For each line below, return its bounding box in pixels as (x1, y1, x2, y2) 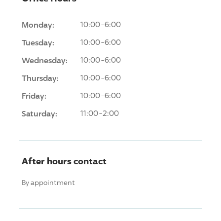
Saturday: (22, 108, 57, 118)
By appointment (22, 178, 75, 186)
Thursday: (22, 73, 59, 83)
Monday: (22, 19, 54, 30)
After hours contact (22, 155, 107, 166)
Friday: (22, 90, 46, 101)
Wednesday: (22, 55, 68, 65)
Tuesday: (22, 37, 54, 47)
